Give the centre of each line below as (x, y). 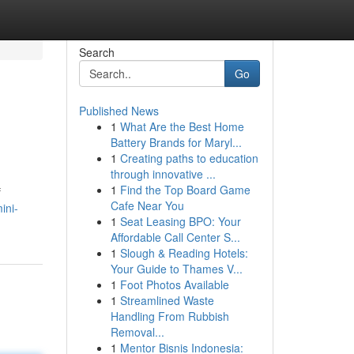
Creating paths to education (189, 158)
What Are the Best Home (182, 126)
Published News (119, 111)
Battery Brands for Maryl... (176, 142)
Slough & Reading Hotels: (184, 253)
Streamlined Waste (167, 300)
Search (96, 52)
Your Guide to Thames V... (176, 269)
